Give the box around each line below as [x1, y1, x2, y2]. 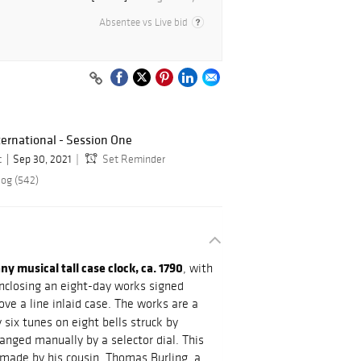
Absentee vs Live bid [99, 16, 188, 29]
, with [183, 260, 213, 276]
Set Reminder [102, 152, 165, 167]
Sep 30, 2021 [13, 152, 72, 167]
